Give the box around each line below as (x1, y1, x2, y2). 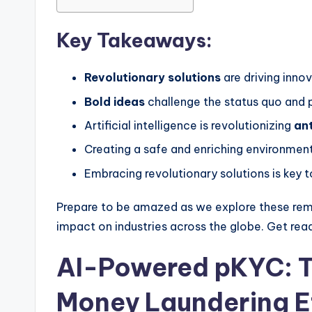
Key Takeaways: (56, 28, 212, 53)
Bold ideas (84, 94, 145, 109)
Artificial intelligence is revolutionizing (84, 118, 294, 132)
